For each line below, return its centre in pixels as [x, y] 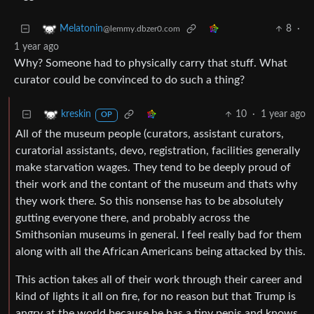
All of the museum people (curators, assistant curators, [150, 134]
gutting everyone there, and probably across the [132, 218]
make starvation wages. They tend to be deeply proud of [153, 168]
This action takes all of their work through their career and [159, 280]
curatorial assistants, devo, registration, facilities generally [158, 151]
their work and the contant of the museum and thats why [156, 185]
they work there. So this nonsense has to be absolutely [149, 202]
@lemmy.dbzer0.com [142, 29]
